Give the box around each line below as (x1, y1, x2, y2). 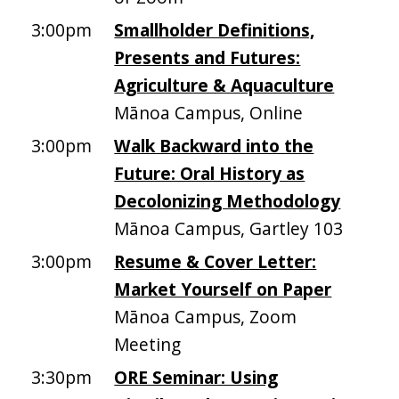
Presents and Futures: (114, 45, 301, 70)
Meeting (114, 332, 182, 357)
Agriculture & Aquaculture (114, 73, 335, 98)
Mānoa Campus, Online (114, 101, 304, 126)
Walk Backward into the (114, 134, 314, 159)
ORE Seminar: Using (114, 365, 279, 390)
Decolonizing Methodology (114, 189, 341, 214)
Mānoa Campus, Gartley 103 (114, 216, 344, 241)
